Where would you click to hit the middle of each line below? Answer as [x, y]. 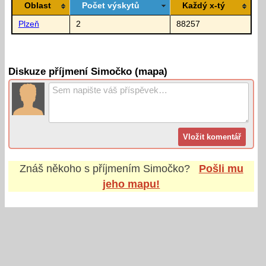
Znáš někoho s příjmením [81, 168]
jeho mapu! [132, 184]
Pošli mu [221, 168]
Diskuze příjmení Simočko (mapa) [88, 72]
